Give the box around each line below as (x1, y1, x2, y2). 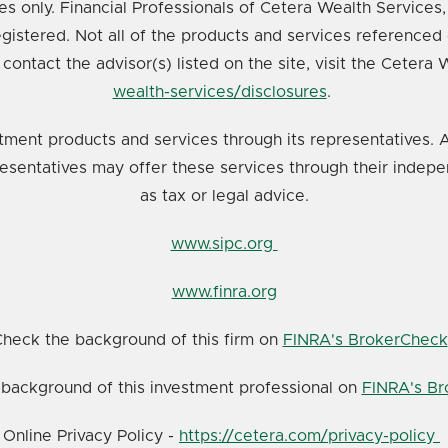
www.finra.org (171, 283, 277, 300)
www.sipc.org (170, 235, 278, 252)
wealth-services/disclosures (112, 83, 327, 100)
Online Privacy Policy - (3, 427, 179, 444)
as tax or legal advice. (139, 187, 309, 204)
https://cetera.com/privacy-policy (179, 427, 440, 444)
